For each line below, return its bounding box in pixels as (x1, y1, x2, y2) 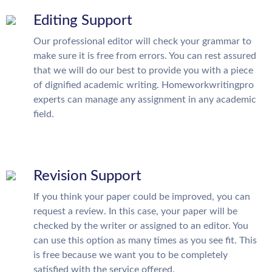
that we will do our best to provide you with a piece (33, 66, 253, 75)
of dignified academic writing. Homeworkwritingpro (33, 80, 254, 90)
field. (33, 109, 54, 119)
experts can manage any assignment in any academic (33, 95, 256, 104)
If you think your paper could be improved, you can (33, 192, 250, 202)
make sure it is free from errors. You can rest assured (33, 51, 256, 61)
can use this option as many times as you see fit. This (33, 236, 257, 245)
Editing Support (33, 13, 132, 28)
